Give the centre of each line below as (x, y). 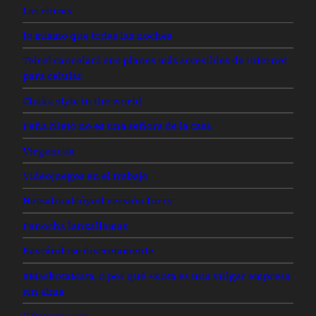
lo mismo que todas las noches (97, 35)
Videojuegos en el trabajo (85, 175)
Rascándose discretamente (88, 251)
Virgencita (49, 151)
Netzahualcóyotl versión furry (98, 201)
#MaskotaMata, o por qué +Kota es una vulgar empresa (157, 275)
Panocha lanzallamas (75, 225)
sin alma (43, 291)
